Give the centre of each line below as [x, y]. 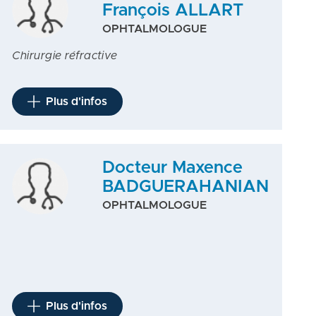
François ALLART [172, 11]
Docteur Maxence [172, 168]
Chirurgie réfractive [65, 56]
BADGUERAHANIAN [185, 187]
